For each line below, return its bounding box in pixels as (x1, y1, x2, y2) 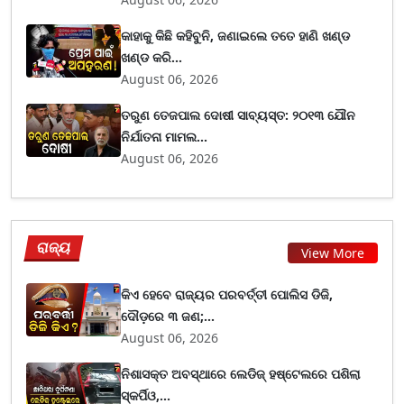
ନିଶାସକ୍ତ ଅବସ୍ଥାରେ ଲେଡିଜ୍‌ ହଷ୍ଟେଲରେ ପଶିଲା (121, 365, 361, 382)
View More (301, 243, 364, 262)
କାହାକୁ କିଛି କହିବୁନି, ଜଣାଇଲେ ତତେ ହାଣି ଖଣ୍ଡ (121, 27, 351, 44)
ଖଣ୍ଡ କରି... (121, 49, 183, 66)
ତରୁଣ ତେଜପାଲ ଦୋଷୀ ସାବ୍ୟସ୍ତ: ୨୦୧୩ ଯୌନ (121, 106, 356, 124)
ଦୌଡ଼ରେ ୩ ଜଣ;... (121, 308, 216, 325)
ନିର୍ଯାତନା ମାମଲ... (121, 128, 208, 145)
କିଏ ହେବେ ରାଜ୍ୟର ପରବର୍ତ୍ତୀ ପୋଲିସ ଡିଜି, (121, 286, 334, 303)
